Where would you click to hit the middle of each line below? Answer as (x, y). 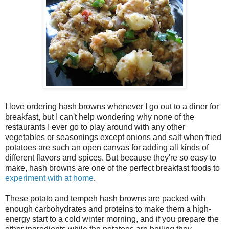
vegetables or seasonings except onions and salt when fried (113, 137)
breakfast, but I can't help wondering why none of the (100, 117)
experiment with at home (49, 178)
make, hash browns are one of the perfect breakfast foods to (112, 168)
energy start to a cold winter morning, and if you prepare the (112, 219)
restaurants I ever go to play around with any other (95, 127)
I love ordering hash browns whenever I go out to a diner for (112, 106)
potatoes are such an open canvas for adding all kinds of (107, 147)
